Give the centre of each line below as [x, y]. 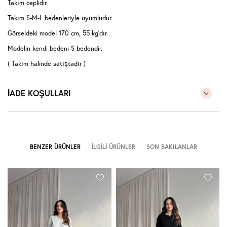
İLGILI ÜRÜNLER [113, 147]
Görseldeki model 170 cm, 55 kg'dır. [58, 33]
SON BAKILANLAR [172, 147]
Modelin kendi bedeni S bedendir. [55, 48]
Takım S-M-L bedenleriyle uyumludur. [60, 18]
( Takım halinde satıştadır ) [47, 64]
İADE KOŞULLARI [39, 93]
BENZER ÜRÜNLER [55, 147]
